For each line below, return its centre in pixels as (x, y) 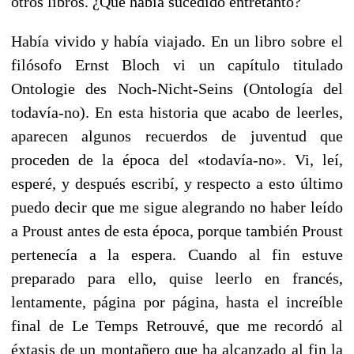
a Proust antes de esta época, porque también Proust (177, 230)
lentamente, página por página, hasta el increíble (177, 301)
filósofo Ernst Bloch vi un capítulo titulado (177, 64)
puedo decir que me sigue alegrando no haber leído (177, 207)
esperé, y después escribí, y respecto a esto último (177, 183)
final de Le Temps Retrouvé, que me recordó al (177, 325)
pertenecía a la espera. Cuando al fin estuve (177, 254)
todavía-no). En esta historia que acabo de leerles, (177, 112)
